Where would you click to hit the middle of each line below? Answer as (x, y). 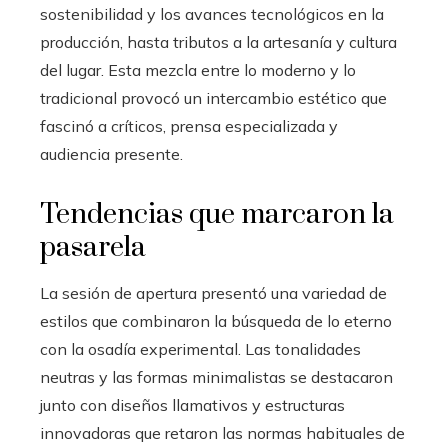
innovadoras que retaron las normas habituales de (222, 433)
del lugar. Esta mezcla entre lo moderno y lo (198, 70)
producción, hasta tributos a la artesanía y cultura (218, 42)
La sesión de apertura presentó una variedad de (213, 293)
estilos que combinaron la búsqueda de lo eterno (216, 321)
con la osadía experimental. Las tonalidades (200, 349)
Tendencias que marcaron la (217, 215)
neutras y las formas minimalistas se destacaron (216, 377)
